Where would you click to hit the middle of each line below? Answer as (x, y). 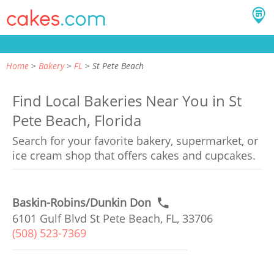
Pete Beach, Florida (77, 120)
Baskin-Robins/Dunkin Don (82, 202)
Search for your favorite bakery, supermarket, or (135, 141)
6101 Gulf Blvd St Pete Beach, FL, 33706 (113, 218)
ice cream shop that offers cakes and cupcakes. (134, 155)
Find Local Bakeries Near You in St (127, 101)
